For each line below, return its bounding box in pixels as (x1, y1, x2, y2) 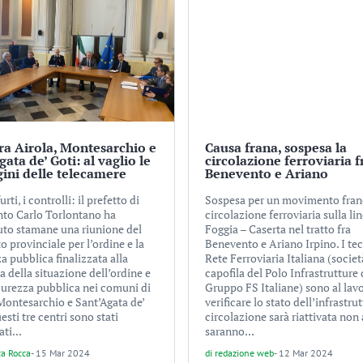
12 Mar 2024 (279, 347, 333, 360)
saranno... (205, 323, 254, 340)
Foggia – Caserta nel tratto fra (205, 221, 351, 237)
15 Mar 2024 (36, 347, 91, 360)
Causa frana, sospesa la (205, 139, 347, 157)
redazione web (215, 347, 274, 360)
